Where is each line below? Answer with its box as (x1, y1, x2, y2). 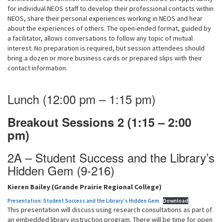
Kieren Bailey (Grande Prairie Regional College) (7, 182, 162, 191)
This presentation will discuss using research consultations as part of (7, 205, 212, 214)
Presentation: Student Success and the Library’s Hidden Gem (7, 197, 159, 204)
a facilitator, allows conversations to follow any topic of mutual (7, 34, 193, 43)
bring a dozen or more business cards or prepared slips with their (7, 54, 202, 62)
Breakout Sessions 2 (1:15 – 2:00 (7, 113, 191, 130)
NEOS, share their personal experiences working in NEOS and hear (7, 14, 203, 23)
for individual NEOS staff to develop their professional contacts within (7, 4, 214, 13)
